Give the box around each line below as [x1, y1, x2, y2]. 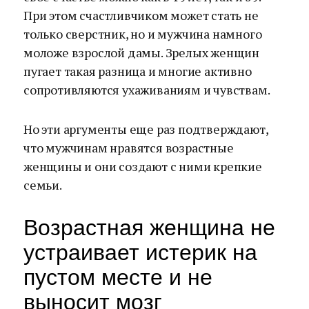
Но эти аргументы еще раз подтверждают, [23, 121, 268, 137]
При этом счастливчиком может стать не [23, 7, 259, 23]
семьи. [23, 177, 62, 193]
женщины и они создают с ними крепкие [23, 158, 262, 175]
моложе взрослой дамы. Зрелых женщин [23, 44, 259, 61]
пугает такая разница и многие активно [23, 63, 252, 79]
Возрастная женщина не [23, 215, 275, 240]
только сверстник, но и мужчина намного [23, 26, 262, 42]
